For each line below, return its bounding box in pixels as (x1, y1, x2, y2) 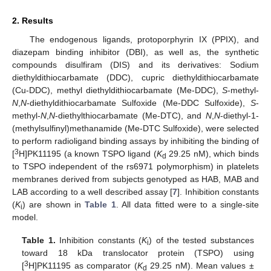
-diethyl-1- (220, 110, 259, 120)
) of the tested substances (149, 235, 254, 246)
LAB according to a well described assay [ (12, 186, 173, 197)
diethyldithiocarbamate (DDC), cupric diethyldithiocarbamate (12, 72, 259, 82)
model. (12, 212, 38, 222)
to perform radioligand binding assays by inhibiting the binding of (12, 135, 259, 146)
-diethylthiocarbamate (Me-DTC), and (55, 110, 206, 120)
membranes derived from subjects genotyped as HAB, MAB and (12, 174, 259, 184)
